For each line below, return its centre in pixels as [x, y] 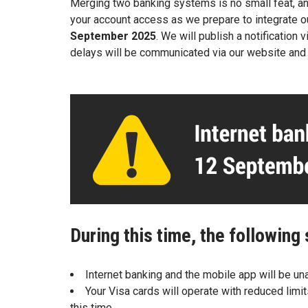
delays [88, 52]
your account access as [128, 19]
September [101, 36]
